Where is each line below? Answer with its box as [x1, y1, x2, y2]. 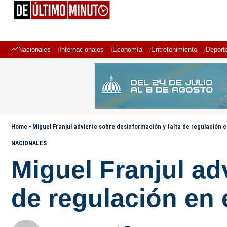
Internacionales [59, 46, 104, 53]
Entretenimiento [151, 46, 197, 53]
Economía [112, 46, 142, 53]
